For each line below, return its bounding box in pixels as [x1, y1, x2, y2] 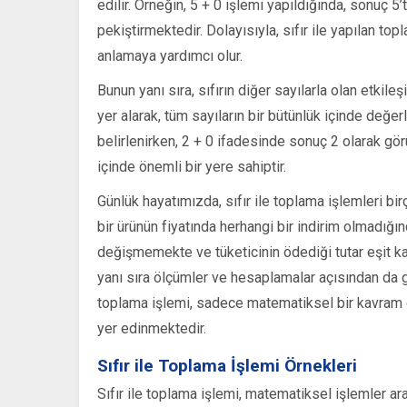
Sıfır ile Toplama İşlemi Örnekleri [97, 355, 357, 377]
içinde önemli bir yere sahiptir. [97, 158, 286, 176]
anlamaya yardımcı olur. [97, 47, 243, 65]
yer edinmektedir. [97, 320, 206, 338]
